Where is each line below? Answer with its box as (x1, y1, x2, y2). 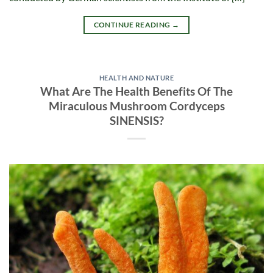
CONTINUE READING (93, 19, 172, 29)
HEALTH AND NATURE (99, 73, 174, 82)
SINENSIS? (109, 113, 164, 128)
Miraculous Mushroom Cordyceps (48, 99, 225, 113)
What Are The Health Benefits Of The (40, 84, 233, 99)
